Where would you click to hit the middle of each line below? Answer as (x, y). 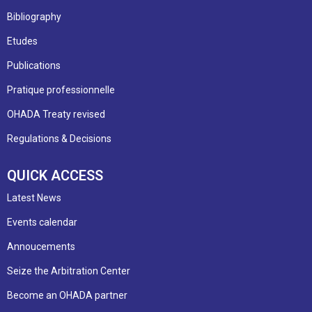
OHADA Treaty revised (56, 114)
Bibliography (34, 16)
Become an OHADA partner (67, 295)
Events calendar (42, 222)
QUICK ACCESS (55, 175)
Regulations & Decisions (59, 138)
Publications (34, 65)
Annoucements (41, 246)
